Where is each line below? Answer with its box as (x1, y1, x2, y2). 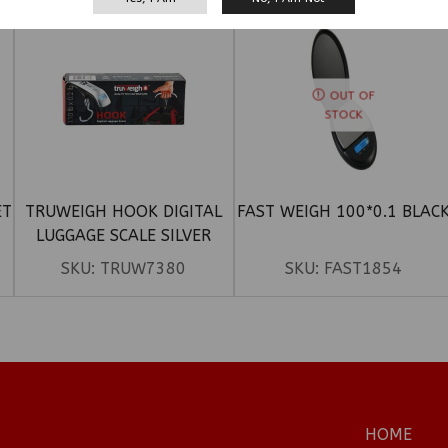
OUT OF (329, 88, 375, 103)
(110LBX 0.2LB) (66, 250, 182, 270)
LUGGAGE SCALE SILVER (36, 226, 212, 246)
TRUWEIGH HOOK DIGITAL (25, 202, 223, 222)
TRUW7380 (100, 259, 187, 279)
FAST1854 (324, 259, 403, 279)
